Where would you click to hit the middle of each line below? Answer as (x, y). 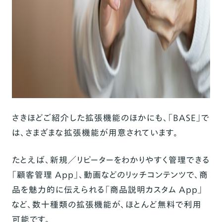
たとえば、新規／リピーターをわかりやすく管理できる (111, 160)
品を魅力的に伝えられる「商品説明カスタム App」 (107, 190)
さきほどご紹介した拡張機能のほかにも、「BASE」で (111, 118)
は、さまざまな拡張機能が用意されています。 (95, 133)
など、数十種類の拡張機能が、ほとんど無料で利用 (107, 205)
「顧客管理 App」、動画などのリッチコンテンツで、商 (110, 175)
